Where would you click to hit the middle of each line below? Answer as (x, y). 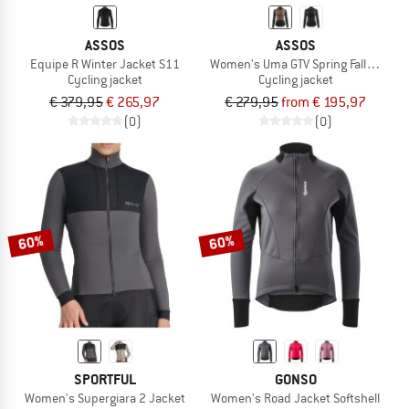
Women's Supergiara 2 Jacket (105, 398)
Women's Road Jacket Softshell (295, 398)
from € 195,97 (324, 102)
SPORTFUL (105, 379)
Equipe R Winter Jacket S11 (105, 63)
